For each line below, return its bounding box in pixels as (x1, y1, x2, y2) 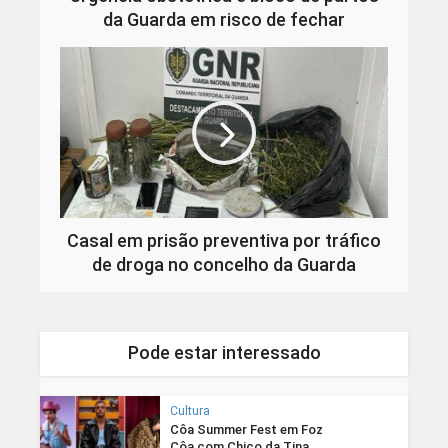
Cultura (169, 404, 210, 419)
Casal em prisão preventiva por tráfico (67, 230, 381, 252)
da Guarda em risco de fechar (103, 9, 345, 31)
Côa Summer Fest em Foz (169, 422, 323, 438)
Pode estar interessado (127, 342, 321, 364)
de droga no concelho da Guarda (92, 254, 356, 276)
